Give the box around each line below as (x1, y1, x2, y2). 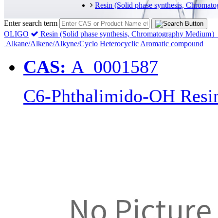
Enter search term (4, 19, 57, 28)
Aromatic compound (140, 39, 203, 48)
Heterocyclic (100, 39, 139, 48)
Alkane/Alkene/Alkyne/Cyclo (4, 39, 98, 48)
